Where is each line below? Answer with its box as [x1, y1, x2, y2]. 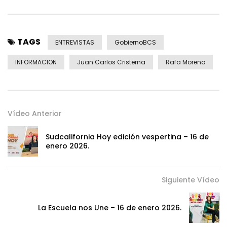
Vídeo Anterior [8, 108, 62, 119]
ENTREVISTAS [55, 38, 94, 47]
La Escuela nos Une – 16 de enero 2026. [38, 203, 181, 213]
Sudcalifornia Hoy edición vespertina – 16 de [46, 132, 209, 142]
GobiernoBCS [115, 38, 156, 47]
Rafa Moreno [166, 58, 205, 67]
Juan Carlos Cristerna [77, 58, 145, 67]
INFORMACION [15, 58, 57, 67]
